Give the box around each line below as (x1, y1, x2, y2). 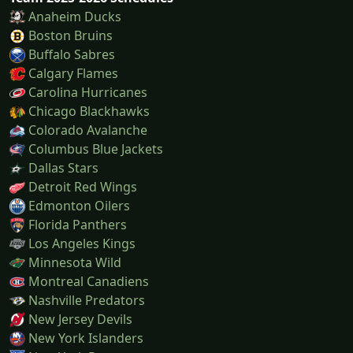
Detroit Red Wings (28, 177, 137, 195)
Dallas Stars (28, 158, 98, 176)
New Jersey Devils (28, 310, 132, 328)
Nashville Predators (28, 291, 145, 309)
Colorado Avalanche (28, 121, 147, 139)
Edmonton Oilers (28, 196, 130, 214)
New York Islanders (28, 329, 143, 347)
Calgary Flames (28, 64, 118, 82)
